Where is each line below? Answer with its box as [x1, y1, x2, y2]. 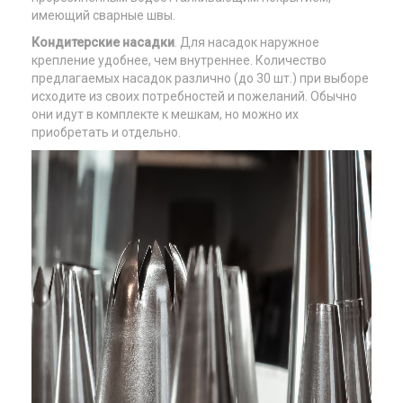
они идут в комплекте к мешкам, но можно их [31, 107, 299, 121]
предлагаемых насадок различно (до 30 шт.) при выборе [31, 71, 369, 85]
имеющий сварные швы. [31, 8, 175, 22]
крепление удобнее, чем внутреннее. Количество [31, 53, 327, 67]
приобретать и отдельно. [31, 125, 181, 139]
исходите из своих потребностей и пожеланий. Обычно [31, 89, 357, 103]
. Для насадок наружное [175, 35, 319, 49]
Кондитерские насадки [31, 35, 175, 49]
